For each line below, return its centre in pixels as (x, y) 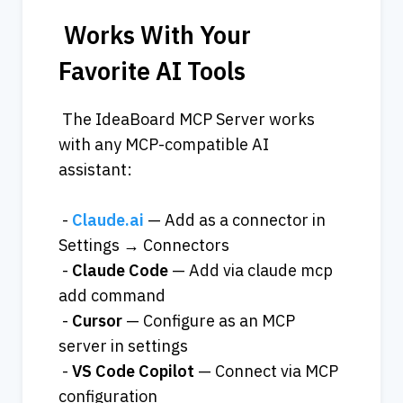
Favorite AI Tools (152, 70)
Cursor (97, 320)
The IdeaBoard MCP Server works (187, 119)
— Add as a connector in (235, 219)
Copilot (166, 371)
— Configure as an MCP (209, 320)
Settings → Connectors (144, 245)
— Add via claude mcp (251, 270)
